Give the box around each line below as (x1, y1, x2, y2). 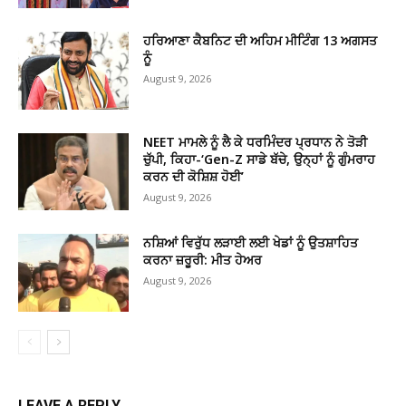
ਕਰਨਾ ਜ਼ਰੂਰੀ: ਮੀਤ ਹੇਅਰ (143, 251, 263, 269)
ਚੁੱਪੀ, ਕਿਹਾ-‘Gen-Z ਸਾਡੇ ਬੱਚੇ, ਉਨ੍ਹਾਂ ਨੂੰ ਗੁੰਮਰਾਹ (143, 150, 376, 168)
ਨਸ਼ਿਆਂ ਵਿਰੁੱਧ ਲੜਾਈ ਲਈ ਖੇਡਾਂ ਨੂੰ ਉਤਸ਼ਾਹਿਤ (143, 234, 359, 252)
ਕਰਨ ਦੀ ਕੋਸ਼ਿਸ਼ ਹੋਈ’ (143, 167, 245, 185)
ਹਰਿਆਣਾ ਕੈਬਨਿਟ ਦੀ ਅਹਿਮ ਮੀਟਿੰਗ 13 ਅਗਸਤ (143, 31, 378, 49)
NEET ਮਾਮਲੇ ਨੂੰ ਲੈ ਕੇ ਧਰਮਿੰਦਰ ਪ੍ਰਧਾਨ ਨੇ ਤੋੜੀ (143, 132, 368, 150)
